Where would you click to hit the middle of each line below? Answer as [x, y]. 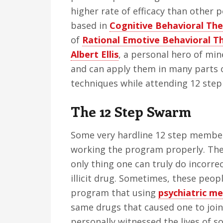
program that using [114, 193]
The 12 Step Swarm [131, 111]
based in [90, 25]
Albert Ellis [95, 54]
